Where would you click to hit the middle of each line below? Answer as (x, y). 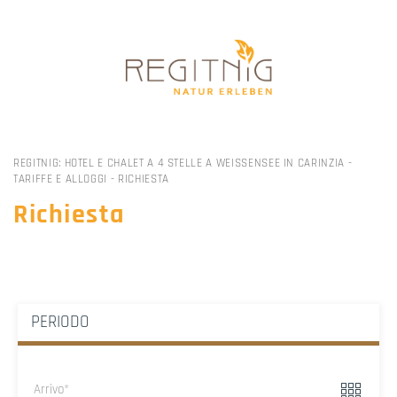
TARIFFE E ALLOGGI (61, 179)
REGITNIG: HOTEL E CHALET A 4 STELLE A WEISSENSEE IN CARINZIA (179, 163)
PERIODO (60, 323)
